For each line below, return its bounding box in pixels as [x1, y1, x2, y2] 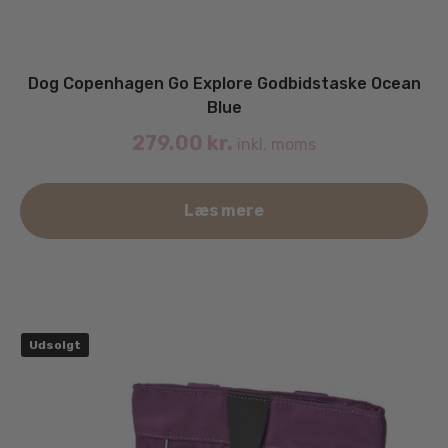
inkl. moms [233, 134, 316, 154]
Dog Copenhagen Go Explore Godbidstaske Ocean [27, 73, 421, 93]
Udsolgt [29, 337, 81, 352]
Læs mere [184, 200, 264, 220]
